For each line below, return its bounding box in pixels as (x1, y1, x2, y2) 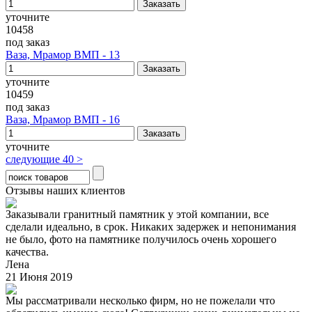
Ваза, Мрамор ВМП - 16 (6, 114, 120, 125)
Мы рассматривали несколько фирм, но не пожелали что (6, 295, 275, 306)
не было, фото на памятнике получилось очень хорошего (6, 233, 276, 245)
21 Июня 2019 (6, 271, 72, 283)
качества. (6, 246, 49, 258)
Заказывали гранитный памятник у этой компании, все (6, 208, 269, 220)
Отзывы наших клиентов (6, 185, 125, 196)
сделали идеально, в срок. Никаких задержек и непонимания (6, 221, 296, 233)
